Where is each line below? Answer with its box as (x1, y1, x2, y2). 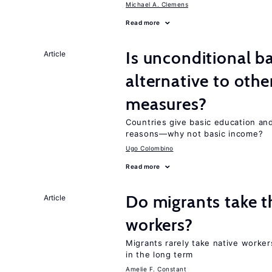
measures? (126, 93, 207, 114)
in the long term (126, 250, 194, 259)
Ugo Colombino (126, 144, 174, 152)
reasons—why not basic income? (126, 129, 263, 138)
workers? (126, 214, 193, 235)
